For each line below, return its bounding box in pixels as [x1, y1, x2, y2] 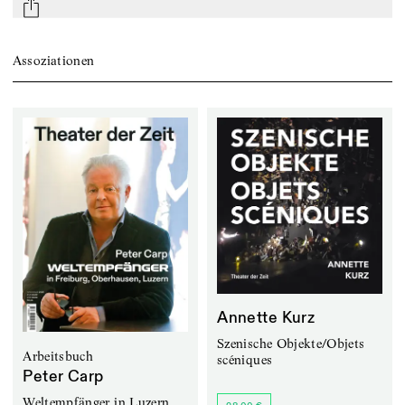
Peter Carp [23, 366, 104, 387]
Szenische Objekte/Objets [217, 335, 365, 353]
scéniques [217, 352, 273, 369]
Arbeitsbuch [23, 348, 94, 365]
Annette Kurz [217, 308, 316, 329]
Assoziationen [12, 52, 95, 70]
